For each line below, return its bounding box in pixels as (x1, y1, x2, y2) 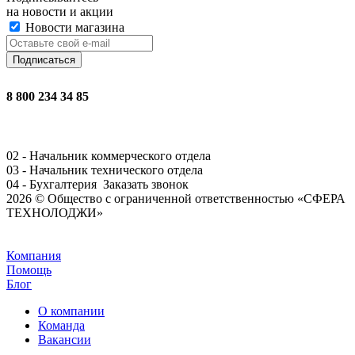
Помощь (6, 263, 52, 277)
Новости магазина (22, 20, 124, 34)
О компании (38, 304, 105, 319)
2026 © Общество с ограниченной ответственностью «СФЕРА (6, 192, 345, 206)
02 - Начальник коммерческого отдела (6, 149, 211, 163)
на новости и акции (6, 4, 113, 18)
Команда (38, 319, 85, 333)
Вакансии (38, 333, 91, 347)
